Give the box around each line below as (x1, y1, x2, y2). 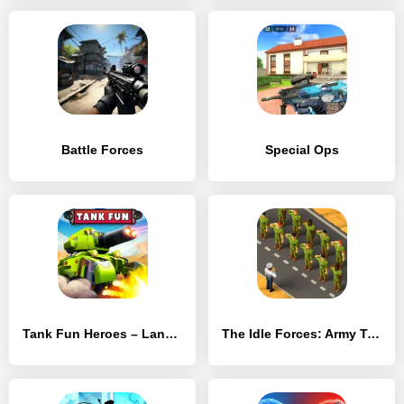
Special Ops (264, 142, 339, 157)
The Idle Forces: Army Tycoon (367, 326, 380, 341)
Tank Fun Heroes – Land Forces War (165, 326, 178, 341)
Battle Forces (61, 142, 143, 157)
